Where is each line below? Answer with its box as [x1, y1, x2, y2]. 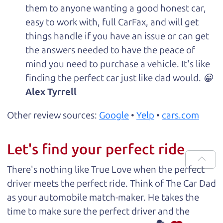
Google [99, 110, 129, 121]
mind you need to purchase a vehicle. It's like [25, 58, 211, 70]
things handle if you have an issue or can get [25, 30, 210, 42]
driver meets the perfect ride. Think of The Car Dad [7, 177, 216, 189]
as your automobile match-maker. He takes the [7, 191, 199, 203]
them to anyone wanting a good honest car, [25, 2, 207, 14]
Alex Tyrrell [25, 86, 77, 98]
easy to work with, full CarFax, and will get [25, 16, 199, 28]
